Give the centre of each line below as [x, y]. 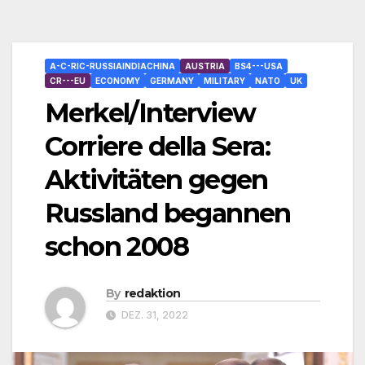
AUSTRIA [205, 66]
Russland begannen [168, 213]
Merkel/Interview [150, 113]
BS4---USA [259, 66]
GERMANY [172, 81]
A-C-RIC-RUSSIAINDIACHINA [112, 66]
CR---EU [68, 81]
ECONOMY [118, 81]
